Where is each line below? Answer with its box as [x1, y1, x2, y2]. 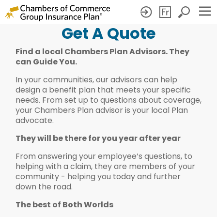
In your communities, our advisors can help [15, 74, 177, 85]
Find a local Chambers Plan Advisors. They [15, 46, 189, 57]
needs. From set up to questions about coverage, [15, 94, 201, 106]
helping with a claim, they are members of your [15, 161, 195, 172]
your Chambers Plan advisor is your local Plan [15, 105, 188, 116]
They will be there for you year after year [15, 133, 181, 144]
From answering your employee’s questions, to [15, 151, 192, 162]
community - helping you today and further [15, 171, 181, 182]
